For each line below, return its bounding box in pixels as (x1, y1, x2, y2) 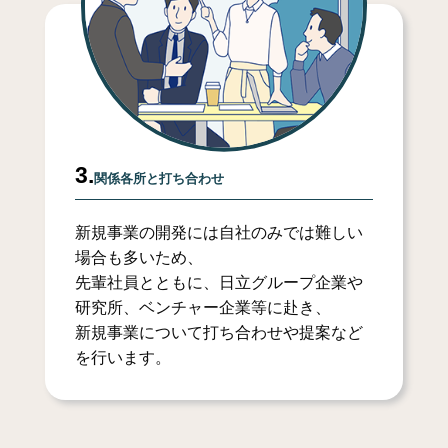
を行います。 (74, 349, 171, 367)
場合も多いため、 (74, 249, 203, 267)
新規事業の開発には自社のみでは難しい (74, 224, 363, 242)
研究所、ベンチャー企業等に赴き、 (74, 299, 331, 317)
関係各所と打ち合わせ (93, 171, 224, 187)
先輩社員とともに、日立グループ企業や (74, 274, 363, 292)
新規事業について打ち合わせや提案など (74, 324, 363, 342)
